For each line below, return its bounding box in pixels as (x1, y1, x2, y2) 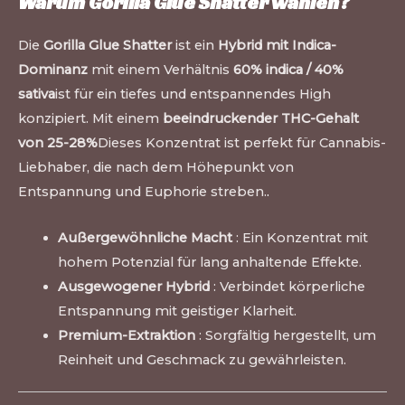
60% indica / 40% (233, 61, 344, 79)
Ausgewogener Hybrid (57, 278, 210, 295)
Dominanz (18, 61, 88, 79)
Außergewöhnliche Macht (57, 229, 232, 246)
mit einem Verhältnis (88, 61, 233, 79)
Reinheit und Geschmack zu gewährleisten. (57, 351, 346, 368)
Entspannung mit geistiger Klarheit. (57, 302, 297, 319)
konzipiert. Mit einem (18, 110, 163, 127)
